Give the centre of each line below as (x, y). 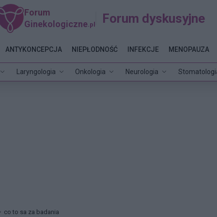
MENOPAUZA (189, 49)
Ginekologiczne (56, 24)
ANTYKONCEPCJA (33, 49)
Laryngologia (36, 71)
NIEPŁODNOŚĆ (94, 49)
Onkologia (91, 71)
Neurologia (142, 71)
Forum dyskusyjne (154, 18)
